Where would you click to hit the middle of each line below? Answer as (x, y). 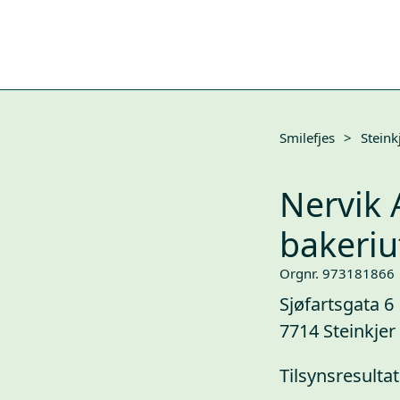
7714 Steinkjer (337, 331)
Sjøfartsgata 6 (337, 304)
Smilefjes (307, 137)
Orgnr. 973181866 (337, 273)
